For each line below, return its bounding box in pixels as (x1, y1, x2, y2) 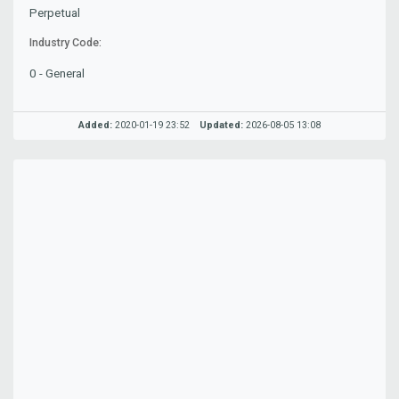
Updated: (199, 119, 243, 132)
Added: (78, 119, 113, 132)
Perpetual (29, 5, 81, 20)
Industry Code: (29, 37, 102, 50)
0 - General (29, 65, 85, 80)
